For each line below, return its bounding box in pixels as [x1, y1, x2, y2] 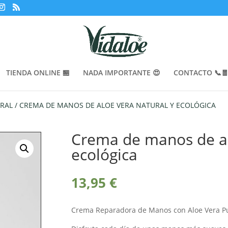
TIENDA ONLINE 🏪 [6, 68, 70, 77]
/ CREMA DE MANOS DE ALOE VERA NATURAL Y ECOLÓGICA [13, 100, 216, 110]
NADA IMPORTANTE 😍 [83, 68, 160, 77]
